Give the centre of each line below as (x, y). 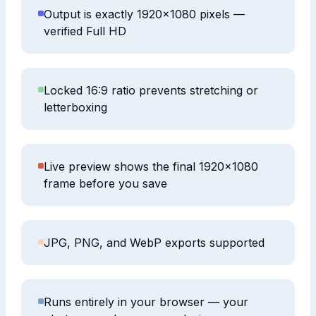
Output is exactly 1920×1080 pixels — (145, 14)
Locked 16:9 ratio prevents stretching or (151, 91)
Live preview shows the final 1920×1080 (151, 167)
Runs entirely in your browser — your (146, 302)
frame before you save (106, 184)
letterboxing (76, 108)
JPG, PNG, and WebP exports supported (154, 243)
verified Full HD (85, 31)
